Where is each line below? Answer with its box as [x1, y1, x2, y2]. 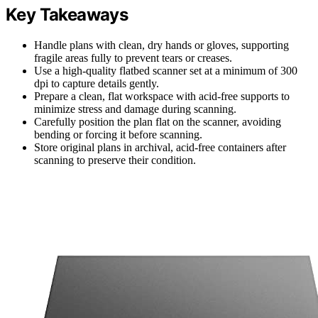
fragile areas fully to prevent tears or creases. [34, 51, 232, 64]
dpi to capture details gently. [34, 77, 159, 89]
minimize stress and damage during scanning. [34, 102, 236, 115]
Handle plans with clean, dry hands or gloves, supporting [34, 38, 289, 51]
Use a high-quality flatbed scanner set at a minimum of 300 [34, 64, 297, 77]
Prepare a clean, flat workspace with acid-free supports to [34, 89, 290, 102]
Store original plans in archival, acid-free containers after [34, 141, 286, 153]
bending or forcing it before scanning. [34, 128, 202, 141]
